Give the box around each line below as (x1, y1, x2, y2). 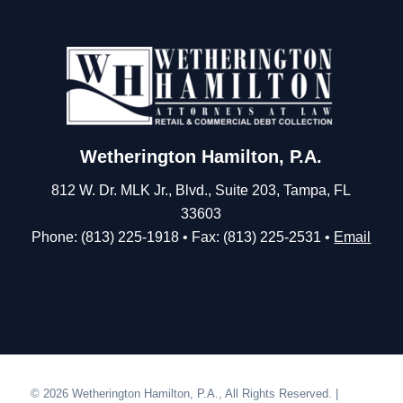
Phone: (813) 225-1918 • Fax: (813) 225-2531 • (31, 228, 335, 245)
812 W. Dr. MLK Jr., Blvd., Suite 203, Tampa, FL (51, 182, 352, 198)
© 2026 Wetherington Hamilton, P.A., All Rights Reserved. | (30, 387, 338, 401)
